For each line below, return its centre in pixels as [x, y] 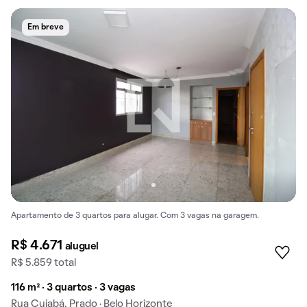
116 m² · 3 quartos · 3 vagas [73, 287]
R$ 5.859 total [44, 263]
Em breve [46, 27]
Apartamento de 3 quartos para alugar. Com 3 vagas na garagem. [135, 216]
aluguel [82, 246]
